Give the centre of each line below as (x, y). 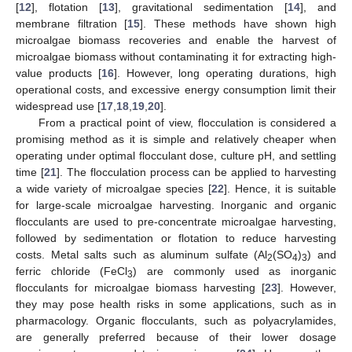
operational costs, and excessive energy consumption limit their (176, 90)
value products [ (59, 73)
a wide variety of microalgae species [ (114, 189)
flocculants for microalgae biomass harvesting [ (140, 288)
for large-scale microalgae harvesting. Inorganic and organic (176, 205)
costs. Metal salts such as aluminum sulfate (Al (142, 255)
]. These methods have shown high (238, 24)
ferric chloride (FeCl (72, 271)
